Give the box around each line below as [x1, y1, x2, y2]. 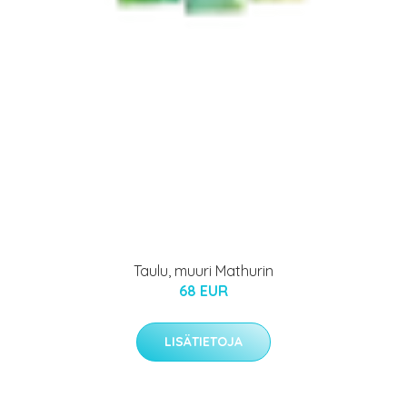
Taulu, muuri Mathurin [134, 262, 273, 281]
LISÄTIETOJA [164, 333, 243, 351]
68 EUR [179, 282, 228, 301]
